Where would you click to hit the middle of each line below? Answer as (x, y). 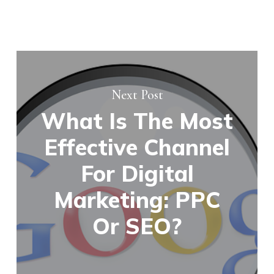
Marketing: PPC (137, 200)
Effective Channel (137, 147)
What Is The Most (137, 121)
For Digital (137, 174)
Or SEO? (137, 226)
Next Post (137, 95)
